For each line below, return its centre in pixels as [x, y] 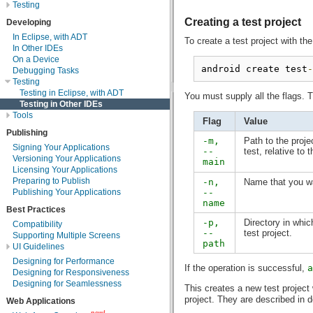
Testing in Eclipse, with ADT [72, 93]
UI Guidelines [38, 247]
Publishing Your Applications [67, 192]
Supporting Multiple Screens [66, 236]
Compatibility [37, 225]
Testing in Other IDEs [61, 104]
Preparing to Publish [51, 181]
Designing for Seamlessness [67, 283]
